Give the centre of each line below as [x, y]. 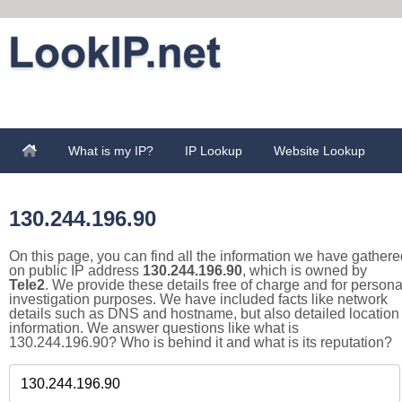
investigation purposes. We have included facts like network [198, 299]
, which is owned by [305, 271]
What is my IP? [111, 151]
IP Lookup [214, 151]
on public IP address [76, 271]
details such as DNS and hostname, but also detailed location [204, 314]
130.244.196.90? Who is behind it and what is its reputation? [201, 342]
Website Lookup [319, 151]
